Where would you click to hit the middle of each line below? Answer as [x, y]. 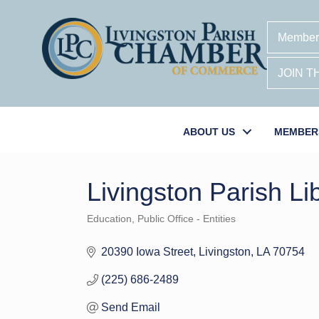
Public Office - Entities [187, 219]
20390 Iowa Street [147, 252]
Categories [111, 228]
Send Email [131, 307]
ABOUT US [209, 132]
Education [109, 219]
